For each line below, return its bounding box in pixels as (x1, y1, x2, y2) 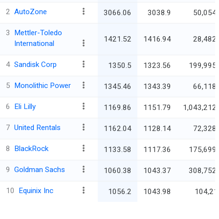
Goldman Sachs (14, 165, 65, 175)
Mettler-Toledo (14, 28, 62, 38)
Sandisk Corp (14, 60, 57, 69)
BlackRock (14, 144, 48, 153)
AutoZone (14, 7, 47, 17)
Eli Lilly (14, 102, 36, 111)
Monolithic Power (14, 81, 71, 90)
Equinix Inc (19, 186, 53, 196)
